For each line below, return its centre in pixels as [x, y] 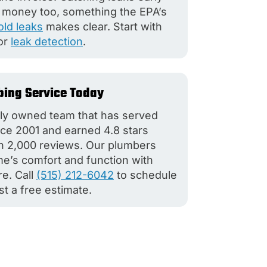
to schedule [145, 175]
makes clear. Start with [102, 26]
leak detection [46, 41]
